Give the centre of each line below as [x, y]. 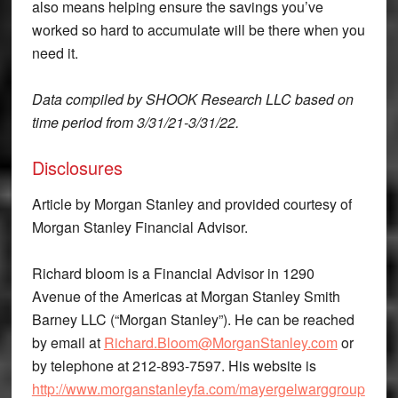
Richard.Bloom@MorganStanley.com [220, 342]
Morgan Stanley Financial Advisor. [139, 227]
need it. [55, 52]
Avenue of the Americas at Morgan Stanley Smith [186, 296]
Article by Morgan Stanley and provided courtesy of [191, 203]
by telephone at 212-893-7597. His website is [174, 365]
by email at [68, 342]
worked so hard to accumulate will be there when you [198, 29]
